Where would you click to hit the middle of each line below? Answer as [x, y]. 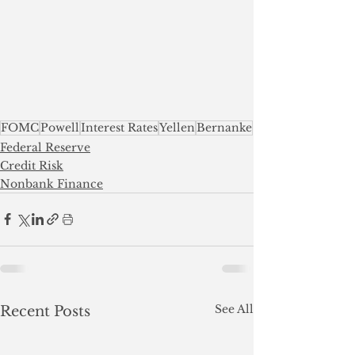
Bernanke [224, 127]
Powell [60, 127]
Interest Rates [119, 127]
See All [234, 309]
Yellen [177, 127]
